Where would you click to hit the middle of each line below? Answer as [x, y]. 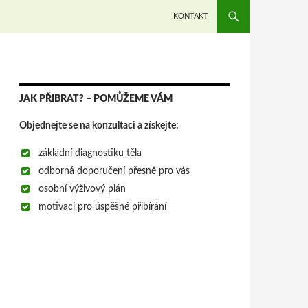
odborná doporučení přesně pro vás [114, 171]
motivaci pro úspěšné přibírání [102, 207]
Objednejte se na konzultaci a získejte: [99, 126]
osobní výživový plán [82, 189]
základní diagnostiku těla [90, 153]
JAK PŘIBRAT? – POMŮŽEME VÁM [96, 99]
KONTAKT [191, 16]
